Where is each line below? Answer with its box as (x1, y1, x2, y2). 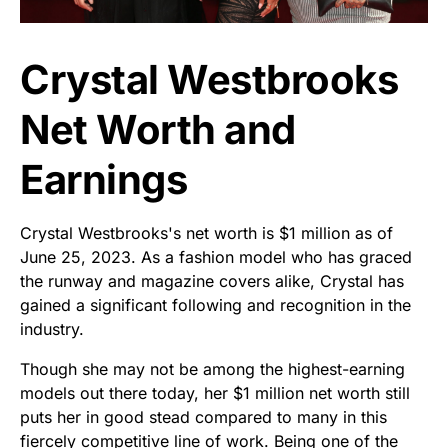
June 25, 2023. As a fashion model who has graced (20, 246, 412, 267)
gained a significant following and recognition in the (20, 294, 411, 315)
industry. (20, 318, 84, 339)
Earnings (20, 154, 187, 204)
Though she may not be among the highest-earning (20, 358, 405, 379)
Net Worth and (20, 104, 296, 154)
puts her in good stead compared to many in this (20, 406, 387, 427)
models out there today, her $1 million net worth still (20, 382, 410, 403)
